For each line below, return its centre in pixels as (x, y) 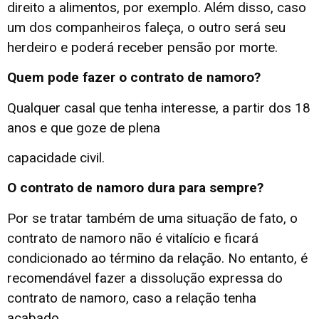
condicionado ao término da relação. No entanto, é (157, 258)
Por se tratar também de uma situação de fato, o (152, 218)
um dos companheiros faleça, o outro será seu (146, 27)
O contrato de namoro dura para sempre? (135, 188)
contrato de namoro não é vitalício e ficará (133, 238)
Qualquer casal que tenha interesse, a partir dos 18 (159, 108)
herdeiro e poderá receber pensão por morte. (142, 47)
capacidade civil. (56, 158)
